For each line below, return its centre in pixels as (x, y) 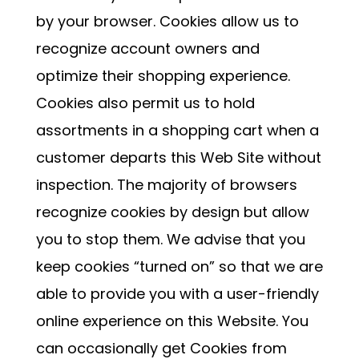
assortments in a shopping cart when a (177, 130)
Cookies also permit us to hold (145, 103)
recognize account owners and (147, 48)
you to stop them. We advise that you (170, 239)
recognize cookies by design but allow (172, 212)
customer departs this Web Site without (178, 157)
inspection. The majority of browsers (166, 185)
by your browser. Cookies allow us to (167, 21)
